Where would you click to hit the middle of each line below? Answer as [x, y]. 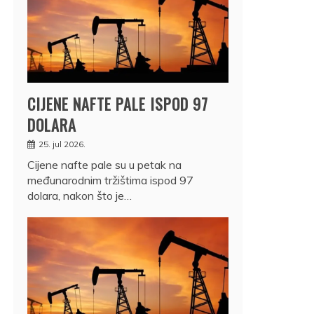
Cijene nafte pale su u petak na [104, 164]
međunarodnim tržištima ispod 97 [110, 180]
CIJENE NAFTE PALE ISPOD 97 [118, 103]
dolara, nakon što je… [80, 195]
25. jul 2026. [62, 144]
